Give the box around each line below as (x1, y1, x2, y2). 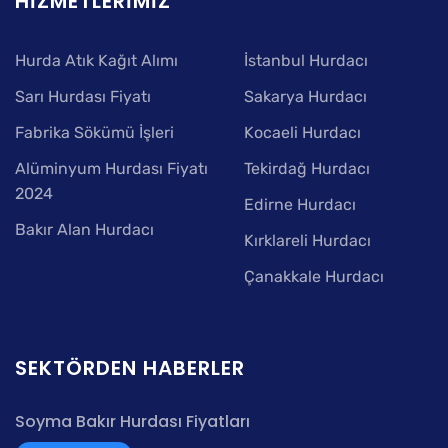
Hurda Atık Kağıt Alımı (15, 50, 178, 70)
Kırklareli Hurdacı (244, 230, 371, 250)
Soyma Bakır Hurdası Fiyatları (15, 409, 250, 433)
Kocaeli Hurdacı (244, 122, 361, 142)
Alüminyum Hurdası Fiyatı (15, 158, 208, 178)
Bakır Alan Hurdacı (15, 219, 154, 239)
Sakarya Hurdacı (244, 86, 367, 106)
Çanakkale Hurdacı (244, 266, 384, 286)
